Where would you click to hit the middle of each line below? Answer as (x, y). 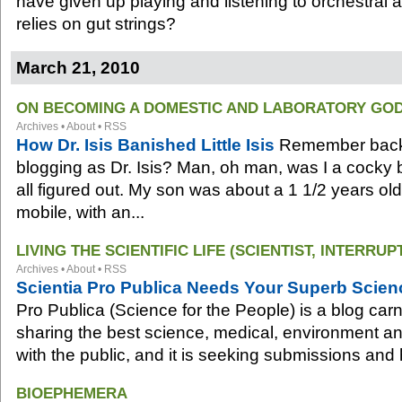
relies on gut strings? (96, 24)
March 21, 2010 (78, 68)
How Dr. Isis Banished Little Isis (145, 145)
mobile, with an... (80, 212)
